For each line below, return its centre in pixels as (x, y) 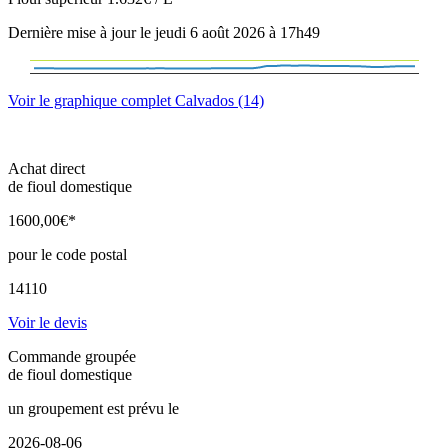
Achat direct (46, 169)
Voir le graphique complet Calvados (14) (136, 101)
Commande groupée (72, 357)
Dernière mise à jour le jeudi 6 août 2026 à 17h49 (164, 33)
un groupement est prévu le (93, 409)
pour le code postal (67, 255)
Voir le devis (47, 323)
